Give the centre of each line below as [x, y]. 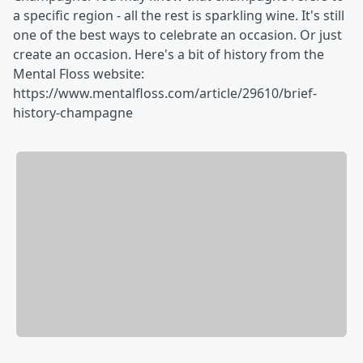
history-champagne [73, 113]
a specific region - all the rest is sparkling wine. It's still [179, 15]
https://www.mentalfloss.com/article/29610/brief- [165, 93]
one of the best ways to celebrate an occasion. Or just [177, 35]
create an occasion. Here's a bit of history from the [169, 54]
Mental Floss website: [79, 74]
